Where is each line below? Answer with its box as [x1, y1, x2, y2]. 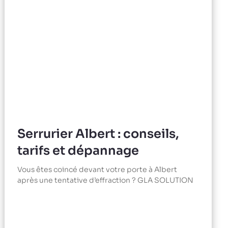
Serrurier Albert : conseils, [17, 126, 179, 142]
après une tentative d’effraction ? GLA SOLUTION [17, 176, 194, 185]
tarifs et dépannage [17, 143, 139, 159]
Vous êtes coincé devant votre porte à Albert [17, 165, 178, 175]
